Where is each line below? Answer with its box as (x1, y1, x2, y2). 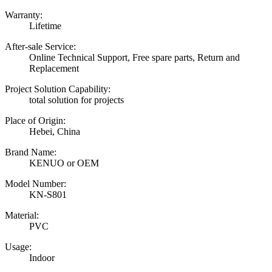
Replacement (29, 63, 79, 73)
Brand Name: (5, 146, 56, 157)
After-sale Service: (5, 41, 76, 52)
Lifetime (29, 20, 61, 31)
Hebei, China (29, 126, 80, 137)
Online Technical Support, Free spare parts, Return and (29, 52, 240, 63)
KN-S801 (29, 189, 67, 200)
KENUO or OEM (29, 157, 99, 168)
